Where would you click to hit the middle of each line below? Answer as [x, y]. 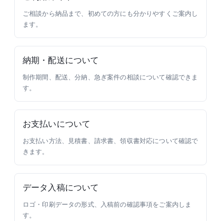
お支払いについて [57, 124]
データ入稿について [61, 187]
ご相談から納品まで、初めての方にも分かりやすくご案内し [110, 13]
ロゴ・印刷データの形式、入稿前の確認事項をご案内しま [107, 204]
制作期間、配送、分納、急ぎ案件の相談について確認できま [110, 77]
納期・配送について [61, 60]
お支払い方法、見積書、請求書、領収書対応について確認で [110, 141]
